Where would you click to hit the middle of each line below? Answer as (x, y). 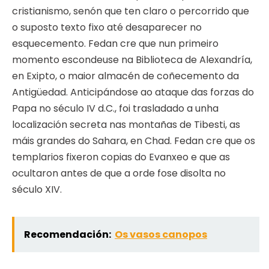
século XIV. (37, 190)
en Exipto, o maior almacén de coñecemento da (125, 76)
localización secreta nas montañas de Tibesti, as (126, 125)
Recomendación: (68, 235)
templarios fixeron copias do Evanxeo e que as (121, 157)
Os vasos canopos (161, 235)
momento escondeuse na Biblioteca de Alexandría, (132, 60)
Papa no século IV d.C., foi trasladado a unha (115, 109)
